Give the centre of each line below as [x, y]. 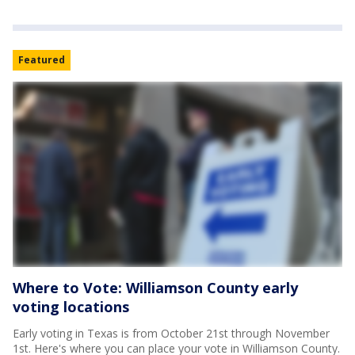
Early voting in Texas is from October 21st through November [171, 334]
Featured [42, 60]
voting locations [71, 307]
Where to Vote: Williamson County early [155, 288]
